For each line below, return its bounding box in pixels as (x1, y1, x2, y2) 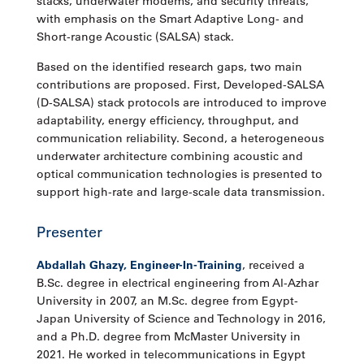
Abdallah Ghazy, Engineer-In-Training (36, 258, 242, 273)
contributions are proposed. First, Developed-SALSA (36, 77, 324, 93)
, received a (241, 258, 305, 273)
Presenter (36, 223, 102, 242)
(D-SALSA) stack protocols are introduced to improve (36, 95, 327, 110)
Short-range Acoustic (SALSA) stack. (36, 29, 234, 45)
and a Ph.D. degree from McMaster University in (36, 329, 301, 344)
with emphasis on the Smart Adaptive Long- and (36, 11, 304, 27)
